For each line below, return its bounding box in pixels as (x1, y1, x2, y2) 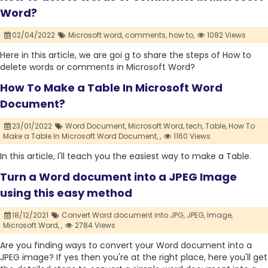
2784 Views (73, 220, 116, 231)
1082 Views (205, 30, 246, 41)
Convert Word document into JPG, (61, 210, 185, 221)
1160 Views (172, 131, 211, 142)
